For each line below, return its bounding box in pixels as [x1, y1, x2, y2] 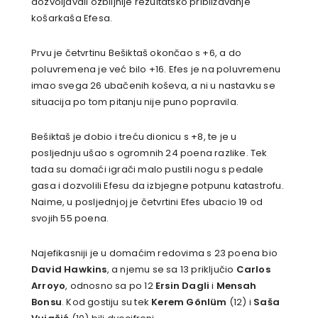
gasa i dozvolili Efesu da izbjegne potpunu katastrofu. [31, 179, 284, 193]
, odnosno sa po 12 [65, 279, 156, 293]
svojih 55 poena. [31, 212, 109, 226]
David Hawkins [31, 263, 107, 277]
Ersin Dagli [155, 279, 210, 293]
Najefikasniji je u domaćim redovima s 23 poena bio [31, 246, 278, 261]
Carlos [236, 263, 270, 277]
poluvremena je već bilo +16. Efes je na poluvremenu [31, 62, 281, 77]
